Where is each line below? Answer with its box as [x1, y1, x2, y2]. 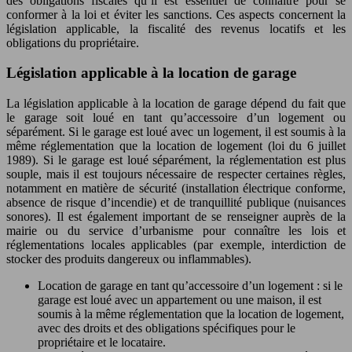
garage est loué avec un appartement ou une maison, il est [38, 292, 321, 306]
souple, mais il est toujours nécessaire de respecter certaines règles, [6, 167, 346, 181]
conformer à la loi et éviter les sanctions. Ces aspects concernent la [6, 7, 346, 21]
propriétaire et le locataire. [38, 335, 166, 349]
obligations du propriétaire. [6, 35, 139, 49]
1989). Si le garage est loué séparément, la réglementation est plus [6, 152, 346, 167]
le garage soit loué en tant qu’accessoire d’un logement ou [6, 110, 346, 124]
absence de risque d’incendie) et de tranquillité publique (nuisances [6, 195, 346, 209]
